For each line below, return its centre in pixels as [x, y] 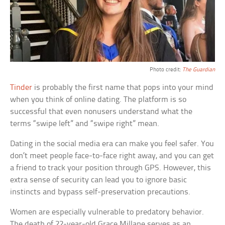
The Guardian [198, 70]
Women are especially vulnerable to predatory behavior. [107, 212]
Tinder [21, 88]
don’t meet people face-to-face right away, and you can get [112, 156]
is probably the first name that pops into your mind [123, 88]
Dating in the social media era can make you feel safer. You [112, 144]
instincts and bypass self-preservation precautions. [100, 192]
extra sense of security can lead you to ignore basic [99, 180]
